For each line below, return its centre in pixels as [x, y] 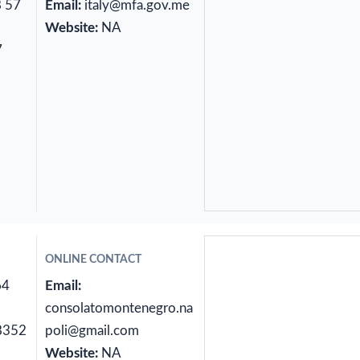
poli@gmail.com [92, 331]
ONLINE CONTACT [93, 260]
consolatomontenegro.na [119, 309]
